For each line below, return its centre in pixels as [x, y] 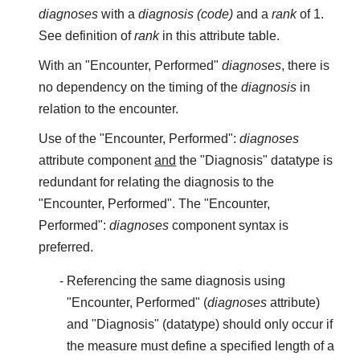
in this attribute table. [220, 36]
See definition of [87, 36]
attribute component [97, 161]
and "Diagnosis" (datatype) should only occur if [199, 324]
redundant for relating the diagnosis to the [157, 182]
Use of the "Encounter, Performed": [139, 139]
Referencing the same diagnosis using [176, 280]
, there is [306, 66]
